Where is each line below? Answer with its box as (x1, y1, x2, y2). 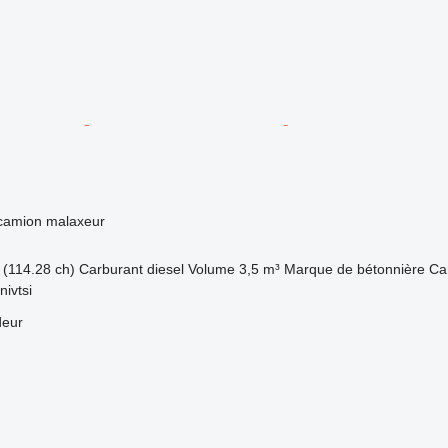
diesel (146, 260, 184, 277)
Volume (187, 260, 235, 277)
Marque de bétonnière (283, 260, 425, 277)
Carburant (78, 260, 143, 277)
